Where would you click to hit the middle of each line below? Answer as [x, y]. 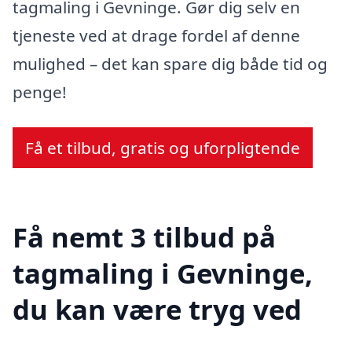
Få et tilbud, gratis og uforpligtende [163, 148]
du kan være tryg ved [157, 310]
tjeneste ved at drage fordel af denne [156, 35]
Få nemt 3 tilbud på [144, 237]
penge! [40, 92]
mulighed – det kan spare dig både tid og [170, 63]
